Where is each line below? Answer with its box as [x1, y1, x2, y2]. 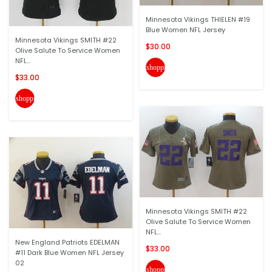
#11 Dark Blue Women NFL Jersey [15, 248, 124, 257]
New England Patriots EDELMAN [15, 237, 120, 247]
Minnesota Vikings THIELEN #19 [146, 15, 250, 24]
